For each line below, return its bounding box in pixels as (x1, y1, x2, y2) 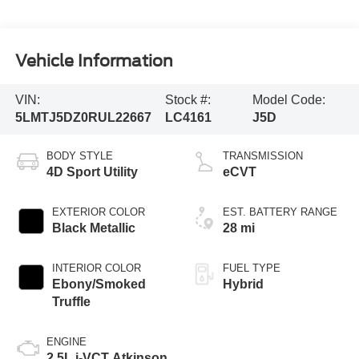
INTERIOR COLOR (51, 262, 141, 275)
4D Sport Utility (46, 165, 138, 179)
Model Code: (252, 93, 326, 107)
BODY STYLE (46, 150, 113, 163)
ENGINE (46, 336, 87, 349)
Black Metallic (51, 221, 135, 236)
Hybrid (223, 277, 264, 292)
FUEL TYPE (223, 262, 280, 275)
